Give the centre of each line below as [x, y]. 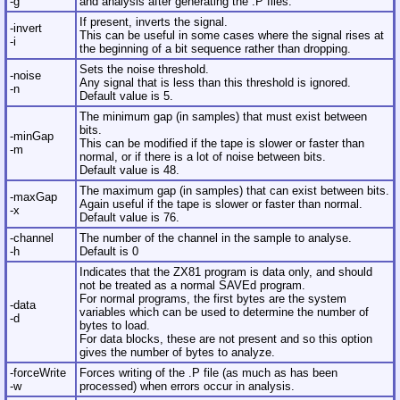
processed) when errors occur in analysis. [187, 387]
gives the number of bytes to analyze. [177, 353]
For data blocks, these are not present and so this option [226, 339]
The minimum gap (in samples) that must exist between [223, 117]
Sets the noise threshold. [144, 70]
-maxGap [33, 197]
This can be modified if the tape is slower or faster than [222, 144]
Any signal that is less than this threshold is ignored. [215, 83]
